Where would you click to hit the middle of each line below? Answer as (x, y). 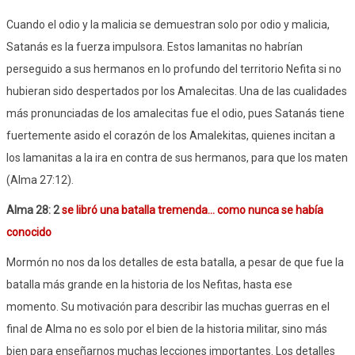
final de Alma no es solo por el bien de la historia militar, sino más (167, 328)
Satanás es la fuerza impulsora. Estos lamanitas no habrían (155, 46)
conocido (29, 232)
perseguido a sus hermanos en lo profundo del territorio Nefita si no (174, 69)
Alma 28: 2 (34, 210)
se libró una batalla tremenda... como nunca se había (193, 210)
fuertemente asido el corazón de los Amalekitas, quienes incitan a (171, 135)
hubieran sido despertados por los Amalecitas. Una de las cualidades (177, 91)
